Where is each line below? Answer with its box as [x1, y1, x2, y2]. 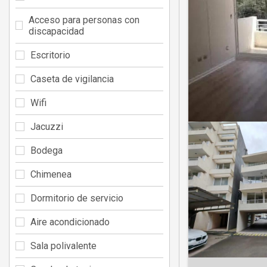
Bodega [30, 144, 63, 156]
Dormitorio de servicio [30, 192, 123, 204]
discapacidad [29, 25, 85, 37]
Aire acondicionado [30, 216, 110, 228]
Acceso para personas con [29, 14, 140, 26]
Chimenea [30, 168, 72, 180]
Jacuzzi [30, 120, 63, 132]
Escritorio [30, 49, 70, 61]
